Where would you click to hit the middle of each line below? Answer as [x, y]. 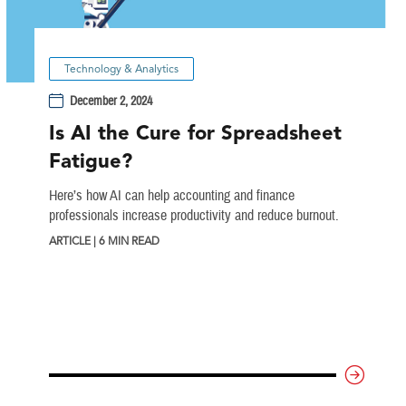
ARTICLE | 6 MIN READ [104, 241]
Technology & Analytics [121, 69]
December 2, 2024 [111, 101]
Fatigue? [90, 161]
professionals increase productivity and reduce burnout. [193, 216]
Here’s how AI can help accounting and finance [171, 196]
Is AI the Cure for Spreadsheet [195, 133]
